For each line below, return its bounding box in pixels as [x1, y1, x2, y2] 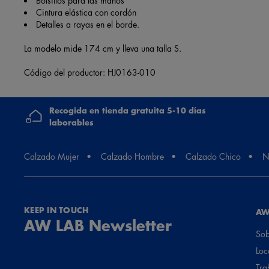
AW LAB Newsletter [24, 213, 172, 236]
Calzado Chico [186, 150, 241, 162]
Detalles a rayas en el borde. [36, 17, 139, 30]
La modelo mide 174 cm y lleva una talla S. [24, 41, 181, 54]
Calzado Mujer [24, 150, 79, 162]
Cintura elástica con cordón [36, 5, 136, 18]
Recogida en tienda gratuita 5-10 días [49, 104, 206, 116]
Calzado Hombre [101, 150, 164, 162]
